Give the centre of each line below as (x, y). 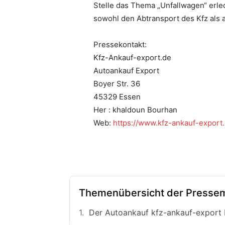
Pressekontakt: (120, 45)
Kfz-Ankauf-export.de (132, 58)
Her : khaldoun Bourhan (135, 110)
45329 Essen (117, 97)
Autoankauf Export (126, 71)
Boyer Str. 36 (117, 84)
